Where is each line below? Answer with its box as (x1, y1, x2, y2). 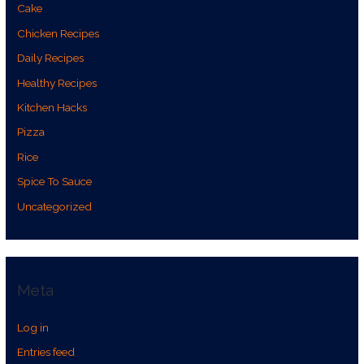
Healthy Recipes (17, 76, 97, 89)
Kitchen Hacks (17, 101, 88, 115)
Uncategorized (17, 199, 93, 213)
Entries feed (17, 345, 76, 359)
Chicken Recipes (17, 26, 100, 40)
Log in (17, 321, 50, 335)
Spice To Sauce (17, 175, 93, 188)
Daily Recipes (17, 51, 84, 65)
